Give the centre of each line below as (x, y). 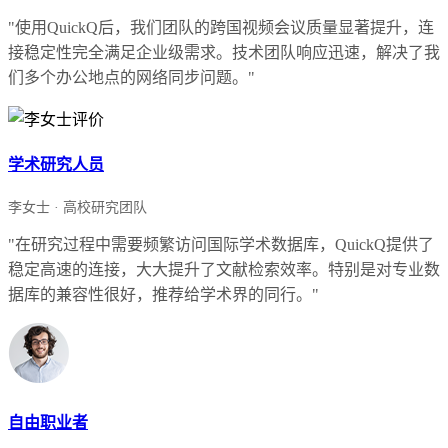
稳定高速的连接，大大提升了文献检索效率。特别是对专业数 (224, 270)
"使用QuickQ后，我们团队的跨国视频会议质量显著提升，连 (221, 27)
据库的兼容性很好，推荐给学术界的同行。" (163, 295)
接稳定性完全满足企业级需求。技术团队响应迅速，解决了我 (224, 52)
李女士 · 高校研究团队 (77, 208)
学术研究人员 (56, 165)
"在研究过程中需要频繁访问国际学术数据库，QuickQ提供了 (221, 245)
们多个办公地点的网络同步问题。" (131, 77)
